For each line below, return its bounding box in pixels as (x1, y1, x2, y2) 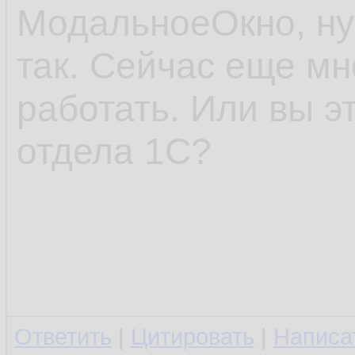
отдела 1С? (17, 131, 212, 172)
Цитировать (131, 324, 254, 349)
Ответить (14, 324, 112, 349)
